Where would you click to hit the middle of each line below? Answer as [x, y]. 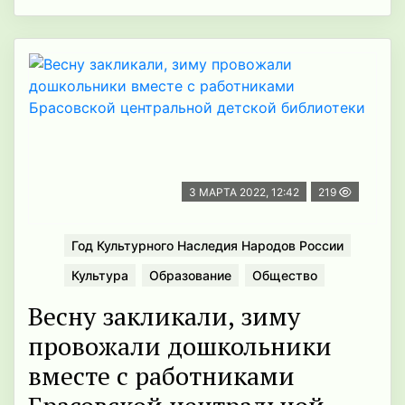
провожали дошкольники [180, 346]
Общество [285, 276]
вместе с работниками [161, 376]
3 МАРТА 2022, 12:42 [244, 193]
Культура [100, 276]
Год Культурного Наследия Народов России [207, 246]
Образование [190, 276]
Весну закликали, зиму [164, 316]
